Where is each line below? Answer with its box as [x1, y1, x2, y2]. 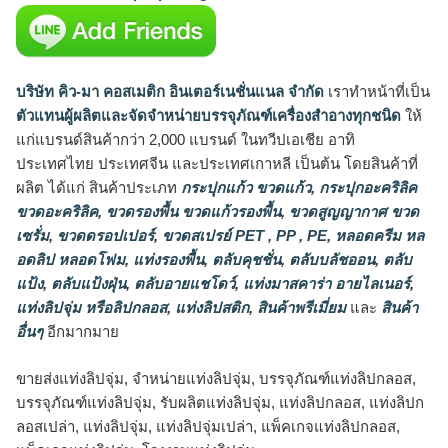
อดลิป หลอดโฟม [16, 251, 125, 269]
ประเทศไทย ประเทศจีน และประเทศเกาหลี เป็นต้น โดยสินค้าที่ [16, 155, 418, 173]
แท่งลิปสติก [171, 299, 249, 317]
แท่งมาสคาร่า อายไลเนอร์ [239, 275, 410, 293]
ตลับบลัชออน [285, 251, 375, 269]
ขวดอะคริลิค [16, 203, 98, 221]
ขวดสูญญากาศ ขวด [285, 203, 419, 221]
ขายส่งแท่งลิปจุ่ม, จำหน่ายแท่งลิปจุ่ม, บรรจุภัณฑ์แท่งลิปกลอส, [16, 369, 416, 387]
